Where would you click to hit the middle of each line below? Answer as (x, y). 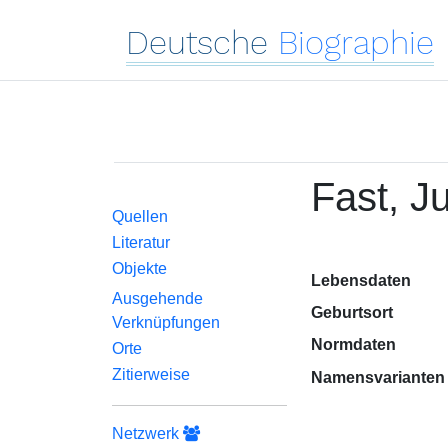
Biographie (356, 42)
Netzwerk (147, 433)
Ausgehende (157, 298)
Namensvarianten (377, 377)
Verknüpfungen (166, 322)
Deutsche (197, 42)
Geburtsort (351, 312)
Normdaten (353, 344)
